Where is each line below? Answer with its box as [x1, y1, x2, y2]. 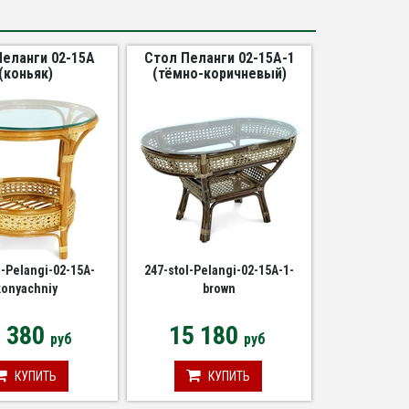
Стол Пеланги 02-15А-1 [143, 49, 295, 67]
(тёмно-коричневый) [152, 65, 287, 82]
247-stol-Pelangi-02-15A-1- [144, 263, 295, 278]
